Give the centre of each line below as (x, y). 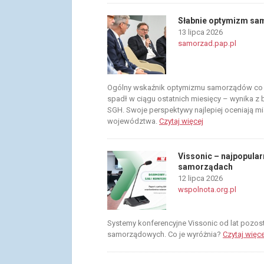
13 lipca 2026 (200, 32)
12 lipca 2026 (200, 178)
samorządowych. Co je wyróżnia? (165, 234)
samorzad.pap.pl (207, 43)
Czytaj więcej (181, 121)
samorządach (205, 167)
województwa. (133, 121)
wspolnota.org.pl (207, 189)
